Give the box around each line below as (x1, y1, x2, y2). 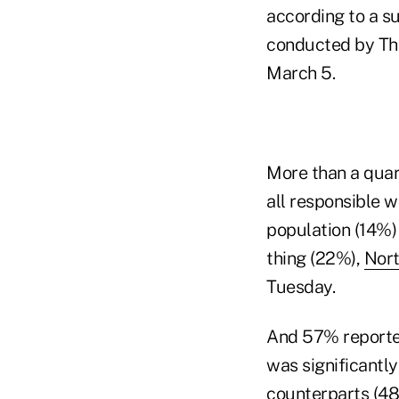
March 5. (266, 62, 335, 84)
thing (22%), (266, 248, 364, 269)
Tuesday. (266, 276, 335, 297)
